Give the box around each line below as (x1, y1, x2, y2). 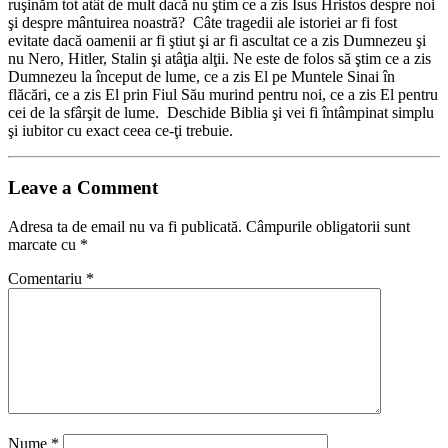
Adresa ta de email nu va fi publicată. (8, 217, 242, 235)
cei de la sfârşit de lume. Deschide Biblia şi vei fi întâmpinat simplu (8, 104, 434, 122)
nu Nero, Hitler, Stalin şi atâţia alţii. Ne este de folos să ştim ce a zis (8, 50, 431, 68)
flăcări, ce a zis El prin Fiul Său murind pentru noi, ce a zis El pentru (8, 86, 438, 104)
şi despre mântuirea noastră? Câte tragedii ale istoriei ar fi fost (8, 14, 397, 32)
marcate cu (8, 235, 80, 253)
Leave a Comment (8, 177, 158, 199)
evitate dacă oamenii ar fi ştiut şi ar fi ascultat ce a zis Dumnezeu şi (8, 32, 426, 50)
